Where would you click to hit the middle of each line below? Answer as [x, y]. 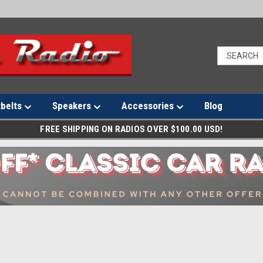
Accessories [149, 106]
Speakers [73, 106]
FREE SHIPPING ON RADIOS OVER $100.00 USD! [131, 129]
